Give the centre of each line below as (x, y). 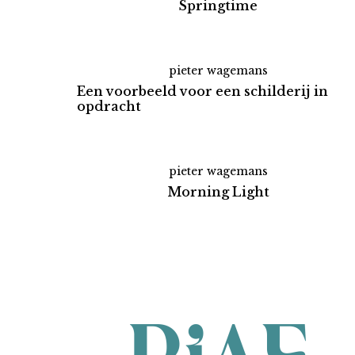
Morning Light (218, 192)
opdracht (109, 106)
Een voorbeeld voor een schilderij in (202, 91)
